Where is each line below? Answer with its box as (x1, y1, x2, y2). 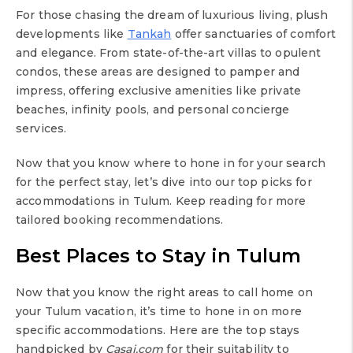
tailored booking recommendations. (16, 213, 224, 228)
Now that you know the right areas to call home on (16, 285, 313, 300)
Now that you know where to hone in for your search (16, 156, 326, 171)
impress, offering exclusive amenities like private (16, 84, 302, 98)
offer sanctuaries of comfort (171, 27, 336, 42)
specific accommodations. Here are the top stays (16, 323, 300, 338)
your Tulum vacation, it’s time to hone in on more (16, 304, 302, 319)
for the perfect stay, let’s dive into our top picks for (16, 175, 312, 190)
